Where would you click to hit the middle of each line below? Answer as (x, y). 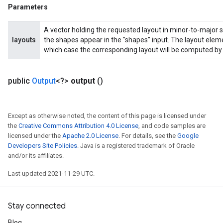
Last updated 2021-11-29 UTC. (51, 173)
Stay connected (37, 206)
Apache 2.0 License (90, 136)
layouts (24, 40)
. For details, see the (148, 136)
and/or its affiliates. (36, 156)
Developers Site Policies (43, 146)
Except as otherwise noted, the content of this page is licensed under (107, 116)
